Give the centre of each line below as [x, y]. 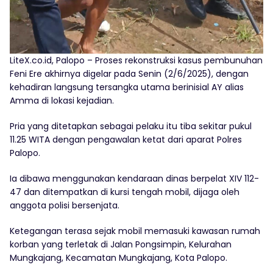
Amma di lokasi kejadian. [62, 101]
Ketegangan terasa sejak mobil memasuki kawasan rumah [135, 231]
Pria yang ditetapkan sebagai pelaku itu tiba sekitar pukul [131, 126]
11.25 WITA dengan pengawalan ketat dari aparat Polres [126, 140]
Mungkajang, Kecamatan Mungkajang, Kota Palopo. [119, 258]
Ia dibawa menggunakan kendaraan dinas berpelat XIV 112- [134, 179]
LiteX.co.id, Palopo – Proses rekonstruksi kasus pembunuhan [136, 61]
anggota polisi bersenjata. [65, 206]
